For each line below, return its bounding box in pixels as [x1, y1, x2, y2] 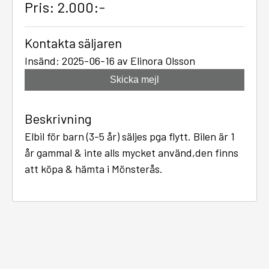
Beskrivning [25, 110, 92, 126]
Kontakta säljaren [25, 35, 122, 50]
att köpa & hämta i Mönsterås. [25, 162, 163, 175]
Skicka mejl [110, 74, 159, 85]
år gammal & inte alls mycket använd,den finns [25, 146, 238, 159]
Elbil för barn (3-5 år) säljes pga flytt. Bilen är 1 [25, 130, 235, 143]
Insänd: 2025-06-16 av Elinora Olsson [25, 54, 195, 67]
